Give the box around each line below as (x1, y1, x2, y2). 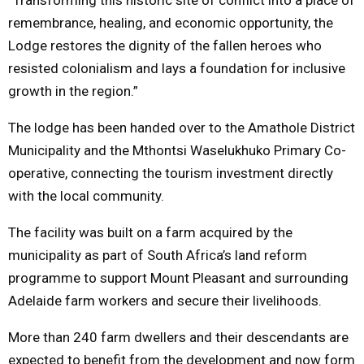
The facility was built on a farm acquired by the (8, 223, 292, 240)
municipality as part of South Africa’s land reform (8, 246, 307, 263)
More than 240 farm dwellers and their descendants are (8, 328, 349, 345)
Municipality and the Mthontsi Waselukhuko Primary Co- (8, 141, 346, 158)
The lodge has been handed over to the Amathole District (8, 119, 355, 136)
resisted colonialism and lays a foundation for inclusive (8, 59, 345, 76)
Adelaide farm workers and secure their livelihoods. (8, 292, 322, 309)
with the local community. (8, 187, 164, 204)
